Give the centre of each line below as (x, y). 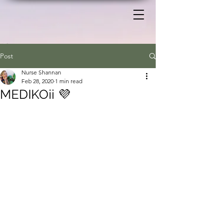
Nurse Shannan (41, 72)
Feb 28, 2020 (37, 81)
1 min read (69, 81)
